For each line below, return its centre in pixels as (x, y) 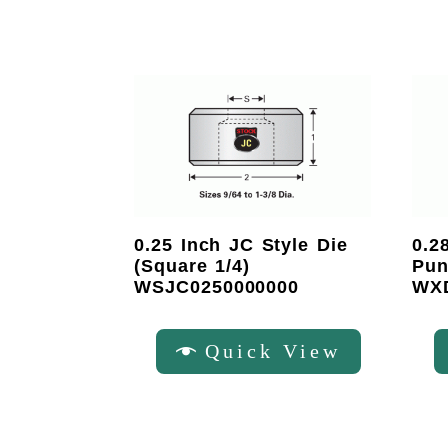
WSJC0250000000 (217, 287)
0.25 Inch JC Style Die (241, 245)
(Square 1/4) (192, 266)
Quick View (273, 350)
